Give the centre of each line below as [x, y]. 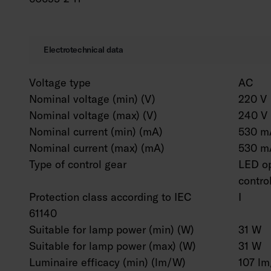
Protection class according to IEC [110, 197]
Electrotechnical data [83, 50]
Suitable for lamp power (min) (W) [112, 230]
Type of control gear [78, 164]
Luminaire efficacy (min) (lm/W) [107, 262]
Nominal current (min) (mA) [96, 132]
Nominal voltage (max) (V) [93, 115]
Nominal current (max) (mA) [97, 148]
